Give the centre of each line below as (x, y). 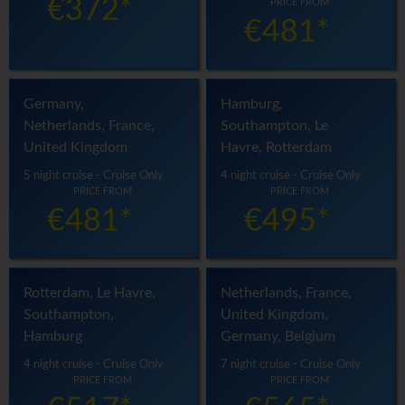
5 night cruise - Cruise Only (94, 176)
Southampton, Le (275, 126)
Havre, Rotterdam (277, 148)
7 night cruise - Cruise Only (291, 365)
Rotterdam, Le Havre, (89, 293)
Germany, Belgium (278, 337)
